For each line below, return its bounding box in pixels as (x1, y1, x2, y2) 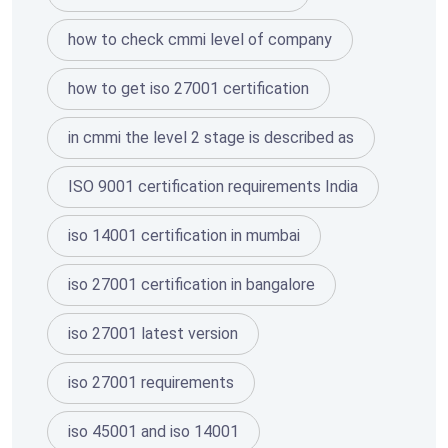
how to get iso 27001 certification (68, 78, 309, 98)
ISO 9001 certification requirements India (68, 176, 358, 196)
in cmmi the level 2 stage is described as (68, 127, 354, 147)
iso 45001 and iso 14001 (68, 421, 239, 441)
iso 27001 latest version (68, 323, 238, 343)
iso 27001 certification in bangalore (68, 274, 315, 294)
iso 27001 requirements (68, 372, 234, 392)
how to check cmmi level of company (68, 29, 332, 49)
